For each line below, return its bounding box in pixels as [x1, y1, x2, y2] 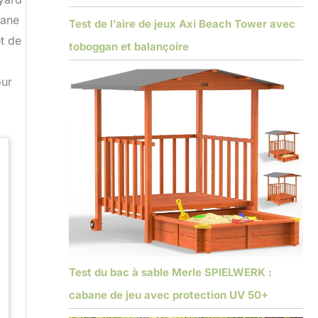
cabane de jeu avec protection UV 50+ [68, 287, 268, 302]
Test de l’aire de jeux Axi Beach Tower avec [68, 16, 295, 31]
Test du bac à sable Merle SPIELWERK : [68, 265, 272, 279]
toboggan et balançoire [68, 39, 189, 53]
